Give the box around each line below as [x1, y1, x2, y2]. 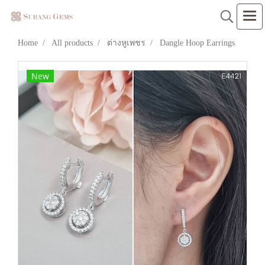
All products [51, 38, 93, 47]
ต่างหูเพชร [107, 38, 146, 47]
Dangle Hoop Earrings [160, 38, 235, 47]
